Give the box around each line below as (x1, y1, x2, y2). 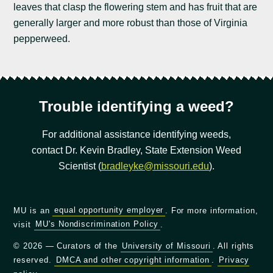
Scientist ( (58, 160, 101, 171)
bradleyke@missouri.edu (101, 160, 209, 171)
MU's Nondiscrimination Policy (35, 219, 159, 229)
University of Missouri (122, 241, 211, 251)
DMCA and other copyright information (55, 255, 210, 265)
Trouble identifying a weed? (39, 97, 234, 115)
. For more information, (165, 205, 258, 215)
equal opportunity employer (54, 205, 164, 215)
